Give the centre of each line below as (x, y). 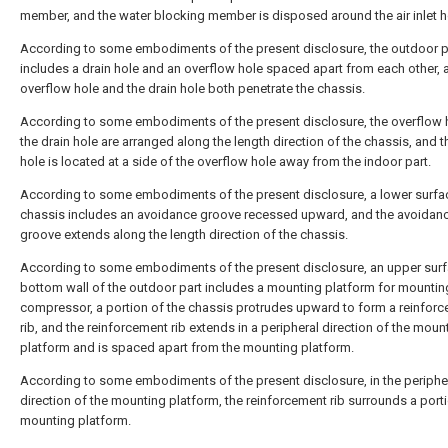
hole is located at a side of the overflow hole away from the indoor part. (225, 161)
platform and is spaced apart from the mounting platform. (187, 347)
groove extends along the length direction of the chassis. (184, 234)
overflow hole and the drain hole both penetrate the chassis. (192, 88)
